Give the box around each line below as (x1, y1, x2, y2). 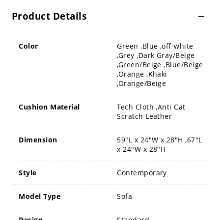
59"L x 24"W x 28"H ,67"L (117, 135, 202, 144)
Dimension (19, 135, 57, 144)
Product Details (11, 9, 87, 23)
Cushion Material (19, 102, 80, 111)
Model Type (19, 191, 60, 201)
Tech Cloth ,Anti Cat (117, 102, 186, 111)
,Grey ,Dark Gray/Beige (117, 50, 195, 60)
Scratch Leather (117, 111, 172, 121)
